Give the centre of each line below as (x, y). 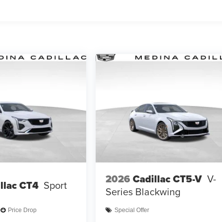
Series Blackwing (143, 191)
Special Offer (132, 210)
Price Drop (22, 210)
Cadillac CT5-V (168, 179)
